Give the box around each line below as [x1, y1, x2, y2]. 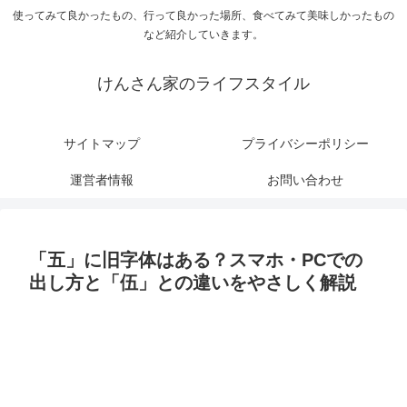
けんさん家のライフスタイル [97, 74, 310, 94]
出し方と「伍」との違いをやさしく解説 [29, 273, 356, 293]
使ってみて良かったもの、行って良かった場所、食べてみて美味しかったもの [13, 9, 394, 23]
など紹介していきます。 [144, 28, 263, 42]
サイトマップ [64, 136, 140, 152]
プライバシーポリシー [242, 136, 369, 152]
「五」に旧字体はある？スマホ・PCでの [29, 250, 362, 271]
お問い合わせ [267, 173, 343, 188]
